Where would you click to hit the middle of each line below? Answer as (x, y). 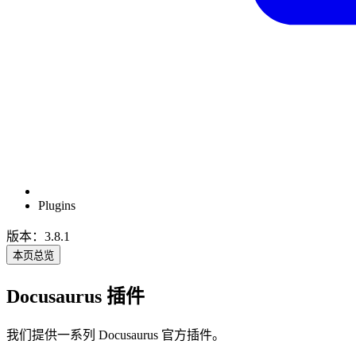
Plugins (57, 206)
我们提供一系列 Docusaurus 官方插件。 (116, 335)
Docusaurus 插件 (75, 297)
